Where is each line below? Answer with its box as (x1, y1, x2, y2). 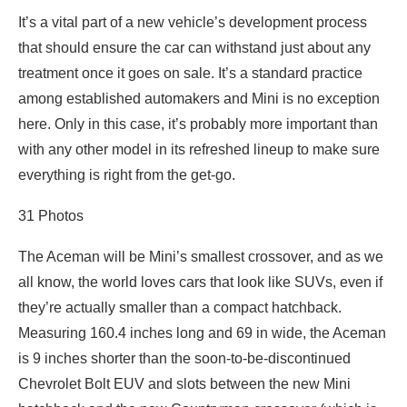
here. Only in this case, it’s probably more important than (18, 115, 378, 132)
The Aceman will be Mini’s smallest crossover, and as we (18, 248, 383, 264)
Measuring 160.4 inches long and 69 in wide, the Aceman (18, 324, 386, 341)
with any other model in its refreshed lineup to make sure (18, 141, 380, 157)
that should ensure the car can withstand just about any (18, 39, 371, 55)
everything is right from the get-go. (18, 166, 235, 183)
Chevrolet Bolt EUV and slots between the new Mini (18, 375, 351, 392)
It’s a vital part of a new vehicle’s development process (18, 14, 367, 30)
